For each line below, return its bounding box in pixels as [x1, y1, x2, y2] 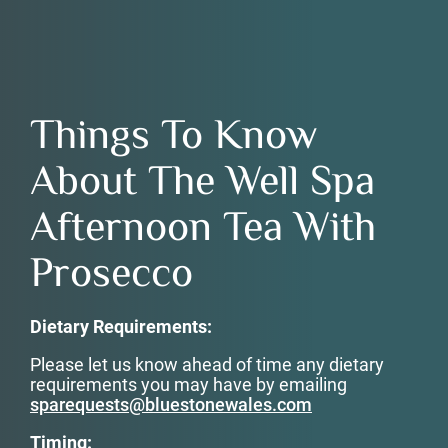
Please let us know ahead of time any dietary [30, 354, 384, 375]
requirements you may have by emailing [30, 374, 347, 395]
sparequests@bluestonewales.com [30, 394, 312, 415]
